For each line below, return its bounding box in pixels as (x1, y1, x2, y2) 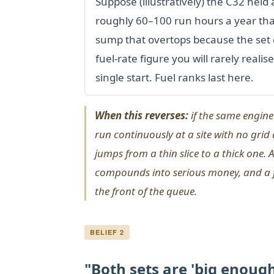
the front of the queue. (95, 183, 197, 198)
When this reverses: (95, 108, 188, 122)
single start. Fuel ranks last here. (95, 70, 254, 84)
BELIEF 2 (90, 227, 124, 237)
